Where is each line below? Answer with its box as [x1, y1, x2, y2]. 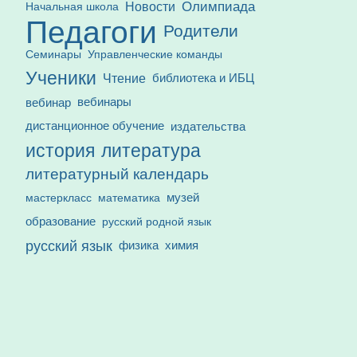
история [25, 136, 96, 163]
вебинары [77, 92, 132, 110]
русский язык [25, 234, 113, 256]
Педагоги [25, 7, 158, 53]
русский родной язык [102, 213, 212, 229]
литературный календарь [25, 162, 210, 184]
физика [119, 236, 159, 253]
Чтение [103, 68, 147, 88]
